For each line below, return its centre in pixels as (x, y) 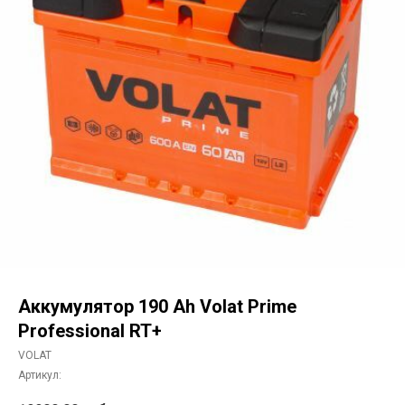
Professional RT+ (90, 331)
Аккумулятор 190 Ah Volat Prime (157, 306)
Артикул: (40, 375)
